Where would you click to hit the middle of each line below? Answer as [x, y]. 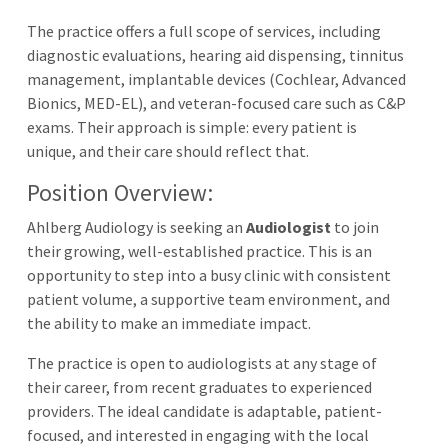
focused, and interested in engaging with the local [198, 434]
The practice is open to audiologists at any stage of [202, 362]
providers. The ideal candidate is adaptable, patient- [204, 410]
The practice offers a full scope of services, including [204, 30]
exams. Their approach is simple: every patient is [192, 126]
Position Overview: [120, 192]
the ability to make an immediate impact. [169, 322]
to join [355, 226]
